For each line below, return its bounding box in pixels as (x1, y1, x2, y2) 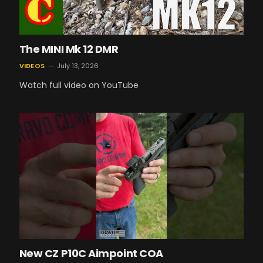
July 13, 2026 (56, 60, 99, 70)
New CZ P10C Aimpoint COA (19, 245, 163, 261)
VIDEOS (19, 60, 45, 70)
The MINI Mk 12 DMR (19, 41, 119, 56)
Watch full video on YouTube (19, 79, 139, 91)
